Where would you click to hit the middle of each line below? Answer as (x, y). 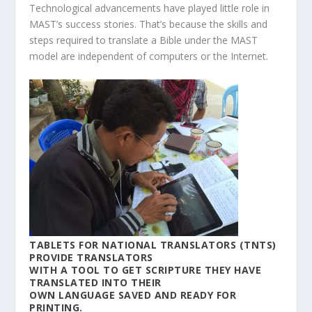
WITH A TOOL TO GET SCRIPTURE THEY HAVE (146, 270)
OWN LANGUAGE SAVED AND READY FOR (133, 295)
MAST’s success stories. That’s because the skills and (149, 24)
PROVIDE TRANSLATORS (91, 257)
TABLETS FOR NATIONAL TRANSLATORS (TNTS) (153, 244)
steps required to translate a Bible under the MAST (144, 40)
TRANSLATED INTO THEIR (95, 282)
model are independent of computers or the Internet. (149, 56)
